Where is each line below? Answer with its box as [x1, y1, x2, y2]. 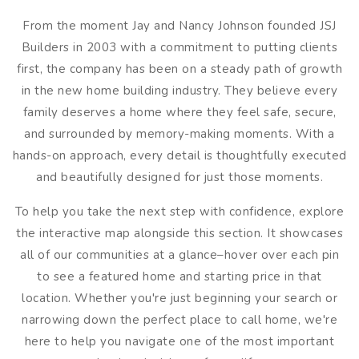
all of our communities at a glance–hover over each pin [20, 247, 339, 263]
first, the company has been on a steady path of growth [17, 61, 342, 77]
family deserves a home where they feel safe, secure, [22, 104, 337, 120]
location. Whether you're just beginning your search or [22, 290, 337, 306]
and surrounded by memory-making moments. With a [24, 126, 335, 142]
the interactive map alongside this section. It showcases [16, 225, 343, 241]
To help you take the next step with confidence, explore [14, 204, 345, 220]
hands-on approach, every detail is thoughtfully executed [12, 147, 347, 163]
